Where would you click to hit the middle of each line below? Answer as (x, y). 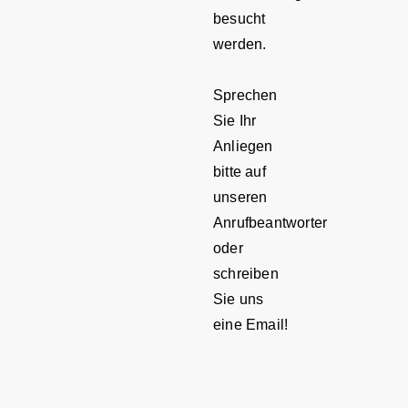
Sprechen (245, 95)
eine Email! (251, 324)
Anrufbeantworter (270, 222)
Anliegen (243, 146)
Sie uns (239, 299)
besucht (240, 18)
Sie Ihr (235, 120)
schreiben (246, 273)
